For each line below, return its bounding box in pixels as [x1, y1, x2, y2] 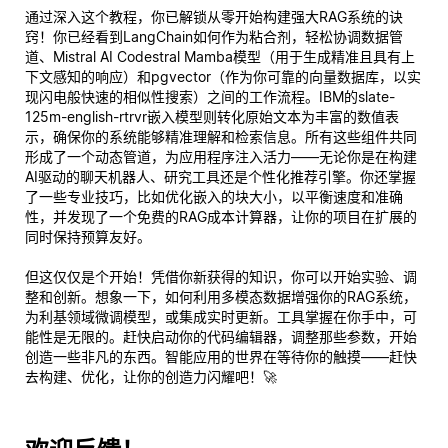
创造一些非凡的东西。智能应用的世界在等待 [25, 347, 305, 365]
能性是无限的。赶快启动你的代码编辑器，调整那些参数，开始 [25, 327, 417, 345]
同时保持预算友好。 [25, 227, 151, 245]
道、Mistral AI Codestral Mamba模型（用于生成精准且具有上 [25, 47, 415, 65]
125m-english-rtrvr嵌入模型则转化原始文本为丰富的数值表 [25, 107, 399, 125]
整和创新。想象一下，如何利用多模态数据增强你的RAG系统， [25, 287, 417, 305]
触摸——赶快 [333, 347, 417, 365]
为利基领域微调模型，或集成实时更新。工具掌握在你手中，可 [25, 307, 417, 325]
